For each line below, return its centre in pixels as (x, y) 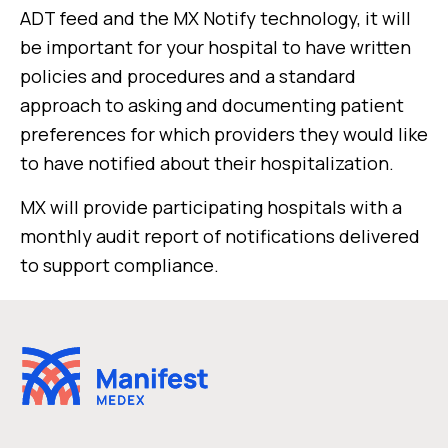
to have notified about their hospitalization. (207, 163)
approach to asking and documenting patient (212, 105)
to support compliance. (119, 265)
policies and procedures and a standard (188, 76)
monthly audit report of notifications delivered (220, 236)
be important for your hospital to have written (215, 47)
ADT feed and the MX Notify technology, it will (215, 18)
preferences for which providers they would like (224, 134)
